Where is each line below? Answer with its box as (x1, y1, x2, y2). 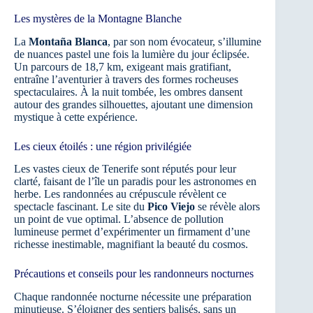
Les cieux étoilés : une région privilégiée (14, 140, 191, 152)
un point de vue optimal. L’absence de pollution (14, 213, 224, 226)
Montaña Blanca (29, 35, 108, 48)
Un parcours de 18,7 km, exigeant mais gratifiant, (14, 60, 231, 73)
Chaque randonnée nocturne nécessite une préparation (14, 291, 252, 303)
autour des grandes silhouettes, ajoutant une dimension (14, 98, 253, 110)
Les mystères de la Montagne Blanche (14, 12, 182, 24)
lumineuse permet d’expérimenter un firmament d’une (14, 226, 250, 238)
